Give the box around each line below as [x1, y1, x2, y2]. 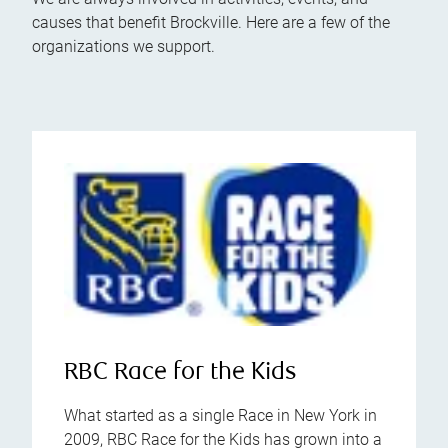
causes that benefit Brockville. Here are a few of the [32, 13, 390, 32]
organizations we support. [32, 37, 215, 56]
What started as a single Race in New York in [64, 406, 377, 426]
